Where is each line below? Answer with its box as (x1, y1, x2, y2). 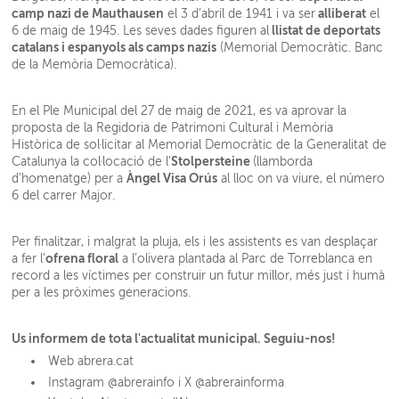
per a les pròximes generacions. (12, 285, 191, 299)
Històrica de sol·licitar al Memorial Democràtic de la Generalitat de (12, 137, 387, 151)
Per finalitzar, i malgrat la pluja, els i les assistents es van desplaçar (12, 234, 379, 248)
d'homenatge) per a (12, 171, 127, 185)
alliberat (315, 5, 367, 20)
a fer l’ (12, 251, 46, 265)
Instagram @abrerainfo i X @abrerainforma (48, 375, 285, 389)
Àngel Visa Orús (126, 170, 218, 185)
